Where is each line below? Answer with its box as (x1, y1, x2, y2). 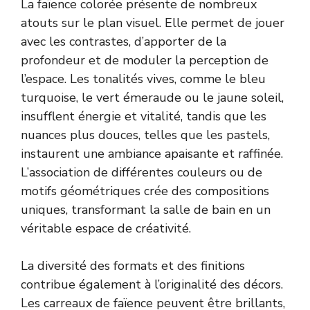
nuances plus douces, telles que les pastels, (21, 126, 270, 143)
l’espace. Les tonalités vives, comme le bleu (21, 70, 266, 87)
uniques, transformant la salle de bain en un (21, 201, 271, 218)
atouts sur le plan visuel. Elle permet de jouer (21, 14, 284, 31)
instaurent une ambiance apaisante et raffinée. (21, 145, 283, 162)
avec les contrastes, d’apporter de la (21, 33, 226, 50)
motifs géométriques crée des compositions (21, 182, 269, 199)
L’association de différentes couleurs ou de (21, 163, 262, 181)
